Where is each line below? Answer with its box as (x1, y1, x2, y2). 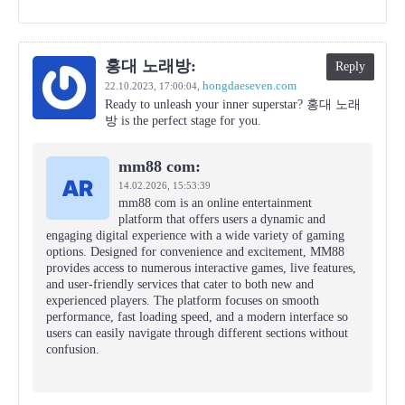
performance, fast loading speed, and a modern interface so (46, 310, 348, 324)
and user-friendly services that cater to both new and (46, 278, 314, 291)
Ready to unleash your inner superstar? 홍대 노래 (105, 98, 361, 111)
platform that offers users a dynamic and (118, 212, 325, 226)
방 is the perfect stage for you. (105, 114, 261, 127)
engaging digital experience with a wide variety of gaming (46, 229, 344, 242)
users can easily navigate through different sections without (46, 326, 348, 340)
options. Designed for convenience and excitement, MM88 (46, 245, 344, 259)
